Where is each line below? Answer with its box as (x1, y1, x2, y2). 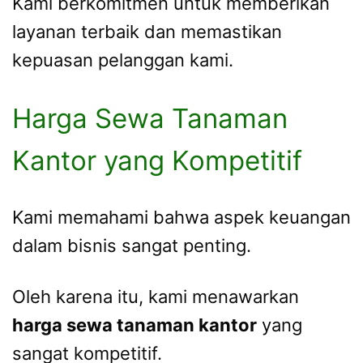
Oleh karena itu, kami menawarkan (12, 285, 299, 307)
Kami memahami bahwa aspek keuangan (12, 207, 351, 228)
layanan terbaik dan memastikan (12, 21, 282, 43)
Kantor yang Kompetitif (12, 143, 302, 177)
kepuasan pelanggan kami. (12, 49, 233, 71)
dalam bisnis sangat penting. (12, 235, 251, 257)
